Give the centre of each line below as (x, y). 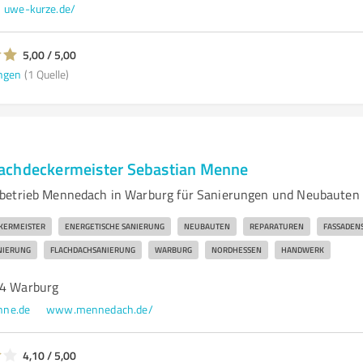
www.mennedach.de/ (100, 309)
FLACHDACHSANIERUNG (92, 250)
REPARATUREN (276, 226)
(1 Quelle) (46, 74)
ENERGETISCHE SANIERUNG (114, 226)
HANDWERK (302, 250)
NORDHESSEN (236, 250)
